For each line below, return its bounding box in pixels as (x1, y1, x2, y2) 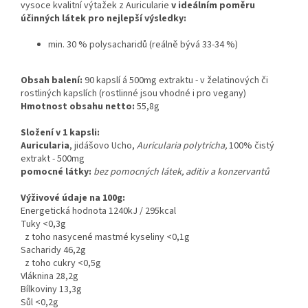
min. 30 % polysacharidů (48, 38, 149, 52)
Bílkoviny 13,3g (21, 283, 82, 297)
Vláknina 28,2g (21, 269, 78, 284)
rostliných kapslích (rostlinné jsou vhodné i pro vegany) (21, 87, 246, 101)
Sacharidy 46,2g (21, 243, 86, 258)
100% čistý (229, 139, 274, 153)
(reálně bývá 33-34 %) (149, 38, 238, 52)
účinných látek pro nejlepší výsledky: (21, 12, 186, 26)
